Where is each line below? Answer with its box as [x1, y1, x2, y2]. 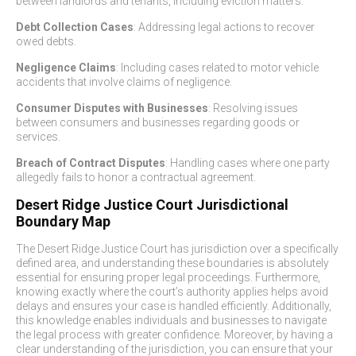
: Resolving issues [208, 102, 298, 114]
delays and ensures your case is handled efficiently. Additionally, [16, 300, 331, 312]
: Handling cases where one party [165, 157, 330, 169]
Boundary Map [16, 213, 110, 230]
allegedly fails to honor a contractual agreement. [16, 171, 256, 184]
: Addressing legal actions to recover [133, 21, 315, 33]
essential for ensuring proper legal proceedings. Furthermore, [16, 271, 320, 284]
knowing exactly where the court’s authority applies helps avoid [16, 285, 328, 298]
